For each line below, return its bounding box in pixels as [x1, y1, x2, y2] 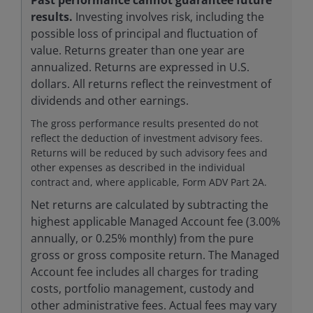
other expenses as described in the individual [30, 160, 245, 174]
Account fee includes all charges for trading [30, 263, 259, 279]
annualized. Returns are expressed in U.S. [30, 59, 249, 75]
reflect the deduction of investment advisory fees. [30, 131, 263, 145]
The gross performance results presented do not [30, 116, 259, 130]
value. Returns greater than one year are [30, 42, 245, 58]
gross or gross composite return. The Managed [30, 247, 279, 263]
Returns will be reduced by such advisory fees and [30, 145, 268, 159]
